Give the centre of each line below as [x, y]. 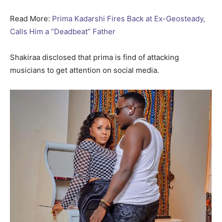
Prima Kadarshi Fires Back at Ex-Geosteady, [129, 18]
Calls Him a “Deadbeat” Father [63, 31]
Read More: [31, 18]
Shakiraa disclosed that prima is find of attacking [94, 57]
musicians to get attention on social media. [84, 70]
